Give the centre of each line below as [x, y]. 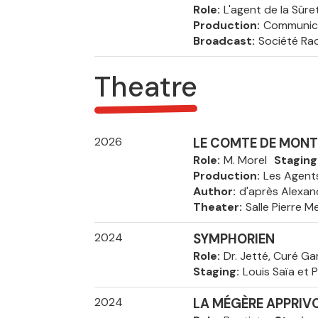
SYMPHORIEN [234, 239]
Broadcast [222, 41]
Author [213, 191]
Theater [216, 207]
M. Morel [245, 160]
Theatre [146, 87]
